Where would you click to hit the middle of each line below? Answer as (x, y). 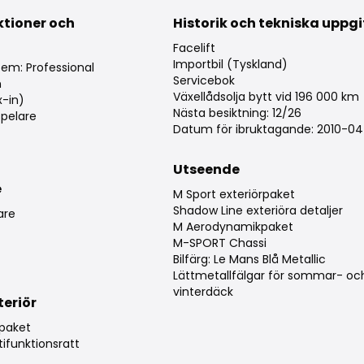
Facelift (194, 48)
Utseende (206, 170)
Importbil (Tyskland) (230, 65)
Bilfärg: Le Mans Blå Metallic (249, 260)
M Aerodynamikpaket (233, 227)
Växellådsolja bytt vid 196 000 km (266, 97)
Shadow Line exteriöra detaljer (258, 211)
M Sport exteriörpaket (234, 195)
